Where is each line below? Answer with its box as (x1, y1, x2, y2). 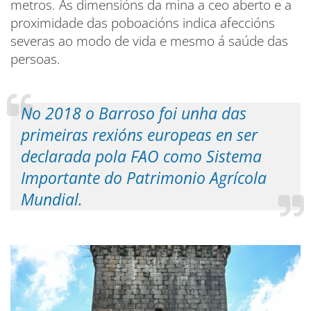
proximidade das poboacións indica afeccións (10, 13, 275, 32)
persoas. (10, 49, 60, 68)
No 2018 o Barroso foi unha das (21, 102, 246, 124)
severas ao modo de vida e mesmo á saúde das (10, 31, 288, 50)
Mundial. (21, 188, 83, 210)
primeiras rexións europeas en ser (21, 124, 258, 146)
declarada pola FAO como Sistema (21, 145, 262, 167)
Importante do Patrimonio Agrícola (21, 167, 267, 189)
